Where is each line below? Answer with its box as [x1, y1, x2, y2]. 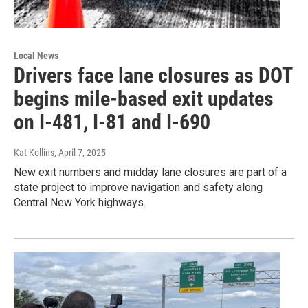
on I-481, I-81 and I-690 [14, 110, 210, 135]
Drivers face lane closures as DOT [14, 63, 292, 88]
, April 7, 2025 [54, 147, 106, 159]
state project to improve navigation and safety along [14, 181, 263, 195]
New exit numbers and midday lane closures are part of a [14, 166, 287, 179]
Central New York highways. [14, 196, 146, 210]
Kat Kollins [14, 147, 54, 159]
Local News [14, 50, 58, 62]
